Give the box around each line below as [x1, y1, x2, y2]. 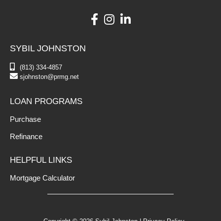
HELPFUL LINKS [10, 155, 72, 165]
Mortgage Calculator [10, 173, 75, 182]
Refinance [10, 132, 42, 141]
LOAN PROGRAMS [10, 96, 82, 106]
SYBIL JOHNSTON [10, 43, 86, 53]
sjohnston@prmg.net [20, 73, 79, 80]
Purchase [10, 114, 41, 123]
